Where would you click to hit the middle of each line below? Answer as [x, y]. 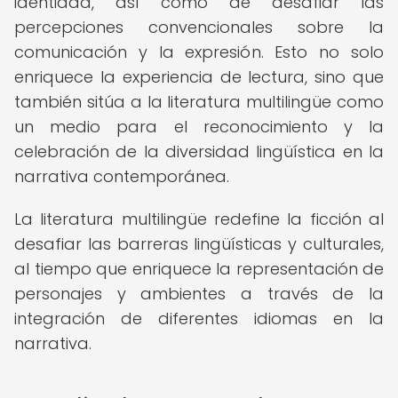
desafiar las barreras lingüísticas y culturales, [199, 244]
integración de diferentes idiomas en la [199, 318]
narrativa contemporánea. [122, 176]
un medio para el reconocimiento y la [199, 127]
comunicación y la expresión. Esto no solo [199, 52]
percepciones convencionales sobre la [199, 27]
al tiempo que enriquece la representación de [199, 269]
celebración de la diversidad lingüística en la [199, 151]
